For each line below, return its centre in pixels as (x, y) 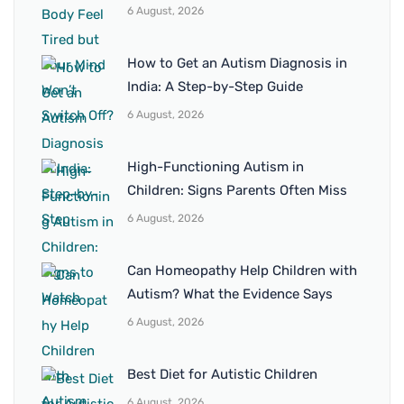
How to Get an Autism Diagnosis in (237, 64)
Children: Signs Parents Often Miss (237, 191)
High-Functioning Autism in (216, 167)
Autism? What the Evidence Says (230, 294)
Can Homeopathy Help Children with (242, 271)
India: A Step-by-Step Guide (215, 87)
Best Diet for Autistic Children (222, 375)
